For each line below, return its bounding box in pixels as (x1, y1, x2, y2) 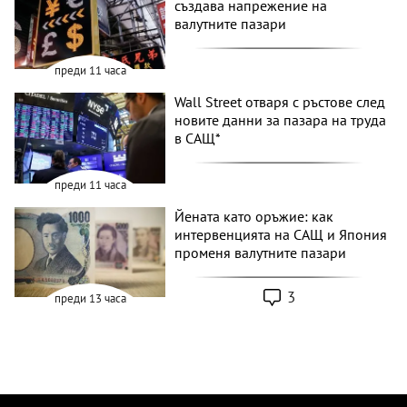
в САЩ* (174, 129, 222, 148)
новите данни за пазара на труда (174, 111, 387, 130)
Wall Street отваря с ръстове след (174, 93, 386, 112)
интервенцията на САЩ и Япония (174, 224, 388, 243)
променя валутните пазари (174, 243, 347, 262)
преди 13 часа (54, 291, 126, 307)
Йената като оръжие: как (174, 206, 334, 225)
